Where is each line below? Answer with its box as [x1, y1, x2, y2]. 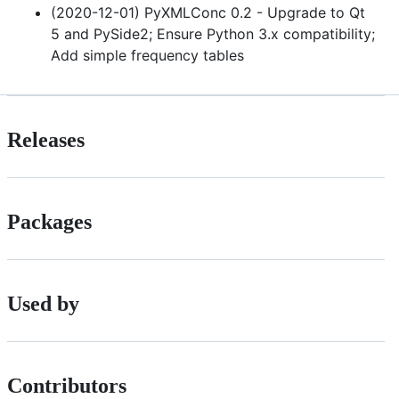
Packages [7, 210, 92, 234]
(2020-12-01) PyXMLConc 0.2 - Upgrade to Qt [51, 4, 365, 22]
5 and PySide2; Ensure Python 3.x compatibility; [51, 25, 375, 44]
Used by [7, 292, 79, 316]
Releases [7, 128, 85, 152]
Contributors [7, 373, 126, 397]
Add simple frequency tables [51, 46, 244, 65]
